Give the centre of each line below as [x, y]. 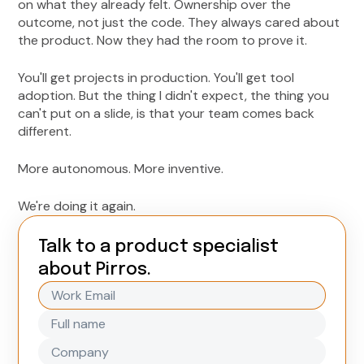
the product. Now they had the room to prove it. [163, 41]
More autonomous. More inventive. [121, 169]
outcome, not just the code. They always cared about [179, 23]
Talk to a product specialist [159, 247]
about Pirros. [95, 270]
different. [45, 132]
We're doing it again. [77, 206]
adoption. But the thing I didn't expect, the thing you [174, 96]
